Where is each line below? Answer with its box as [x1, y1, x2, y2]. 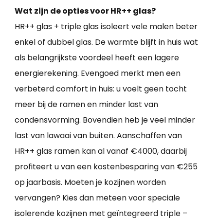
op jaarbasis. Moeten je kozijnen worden [15, 176, 166, 188]
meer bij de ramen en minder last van [15, 98, 158, 110]
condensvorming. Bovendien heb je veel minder [15, 114, 195, 126]
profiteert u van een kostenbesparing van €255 [15, 161, 198, 172]
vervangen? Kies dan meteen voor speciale [15, 192, 180, 203]
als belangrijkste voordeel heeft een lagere [15, 52, 179, 63]
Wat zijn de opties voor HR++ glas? [15, 5, 156, 17]
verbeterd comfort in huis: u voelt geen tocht [15, 83, 187, 94]
